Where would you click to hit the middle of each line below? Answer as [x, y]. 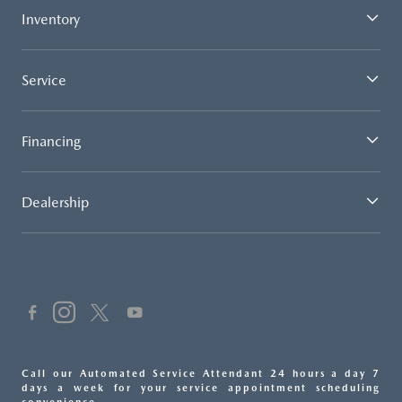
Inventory [51, 20]
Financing [51, 142]
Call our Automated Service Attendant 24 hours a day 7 [201, 374]
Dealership [55, 203]
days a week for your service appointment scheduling [201, 389]
